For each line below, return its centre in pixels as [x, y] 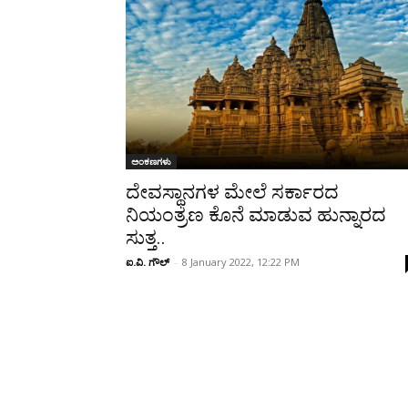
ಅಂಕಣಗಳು [151, 161]
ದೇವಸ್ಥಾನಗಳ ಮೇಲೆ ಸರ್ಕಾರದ [232, 192]
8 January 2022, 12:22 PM [241, 261]
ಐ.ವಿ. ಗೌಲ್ [148, 261]
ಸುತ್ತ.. [146, 237]
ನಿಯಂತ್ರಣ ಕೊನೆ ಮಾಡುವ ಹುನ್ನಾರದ [256, 214]
